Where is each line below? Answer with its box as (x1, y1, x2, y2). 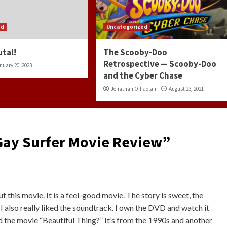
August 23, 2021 (168, 85, 204, 93)
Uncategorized (106, 23, 147, 31)
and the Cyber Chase (103, 70, 182, 82)
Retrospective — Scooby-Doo (103, 58, 216, 70)
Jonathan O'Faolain (110, 85, 158, 93)
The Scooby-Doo (103, 47, 167, 58)
